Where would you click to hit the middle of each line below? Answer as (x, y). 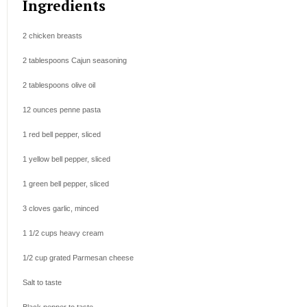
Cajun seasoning (98, 61)
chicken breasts (54, 36)
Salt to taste (42, 283)
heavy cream (81, 233)
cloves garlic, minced (63, 209)
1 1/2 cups (40, 233)
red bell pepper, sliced (64, 135)
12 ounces (40, 110)
